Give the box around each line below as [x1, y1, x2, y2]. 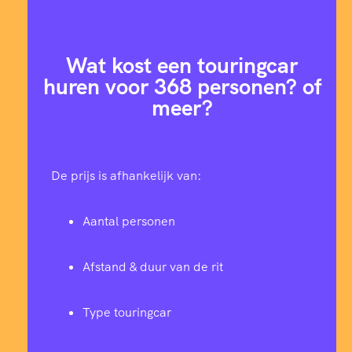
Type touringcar [82, 303, 171, 321]
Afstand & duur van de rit [82, 258, 223, 275]
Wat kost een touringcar [66, 50, 298, 79]
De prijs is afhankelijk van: [51, 167, 201, 184]
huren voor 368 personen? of [42, 71, 321, 101]
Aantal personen [82, 212, 175, 229]
